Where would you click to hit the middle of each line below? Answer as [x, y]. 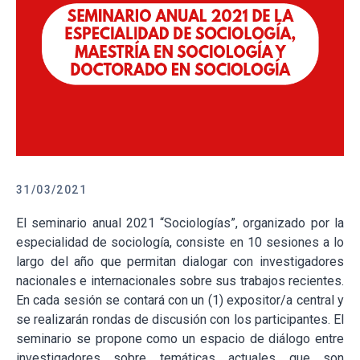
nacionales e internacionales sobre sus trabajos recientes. [180, 281]
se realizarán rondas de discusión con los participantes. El [180, 320]
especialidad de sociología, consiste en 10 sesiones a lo [180, 243]
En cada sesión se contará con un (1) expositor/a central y [180, 301]
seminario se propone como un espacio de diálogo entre [180, 339]
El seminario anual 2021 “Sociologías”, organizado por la [180, 223]
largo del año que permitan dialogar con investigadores [180, 262]
